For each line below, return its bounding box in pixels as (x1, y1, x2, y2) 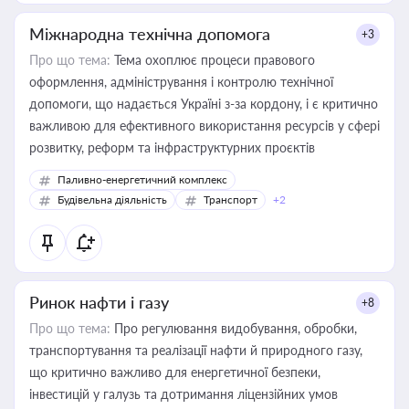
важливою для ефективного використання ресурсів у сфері (29, 118, 380, 133)
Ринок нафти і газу (29, 292, 169, 312)
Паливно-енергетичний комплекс (58, 173, 227, 186)
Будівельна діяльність (58, 193, 167, 206)
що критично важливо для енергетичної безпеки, (29, 364, 320, 380)
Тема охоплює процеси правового (110, 52, 315, 68)
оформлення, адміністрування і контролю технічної (29, 74, 333, 89)
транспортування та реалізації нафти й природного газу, (29, 342, 362, 358)
